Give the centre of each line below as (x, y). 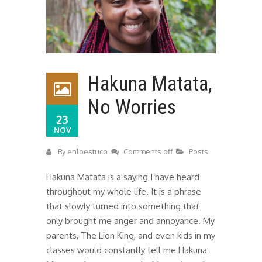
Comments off (148, 151)
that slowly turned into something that (123, 206)
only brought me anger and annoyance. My (130, 220)
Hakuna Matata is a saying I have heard (123, 177)
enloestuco (87, 151)
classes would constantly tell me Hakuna (127, 250)
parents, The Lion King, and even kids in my (131, 235)
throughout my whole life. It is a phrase (124, 191)
